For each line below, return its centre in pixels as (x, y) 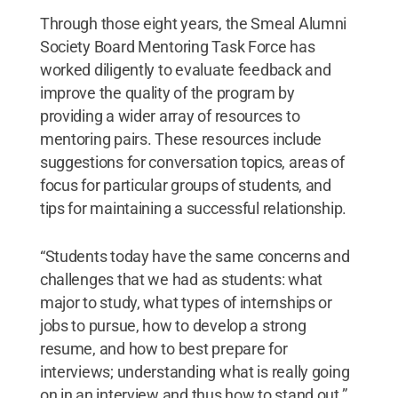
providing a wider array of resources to (170, 115)
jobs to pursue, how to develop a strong (173, 325)
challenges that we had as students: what (181, 279)
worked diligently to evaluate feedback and (185, 69)
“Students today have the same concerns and (195, 256)
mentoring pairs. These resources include (180, 139)
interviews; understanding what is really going (195, 371)
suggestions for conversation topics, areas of (192, 162)
